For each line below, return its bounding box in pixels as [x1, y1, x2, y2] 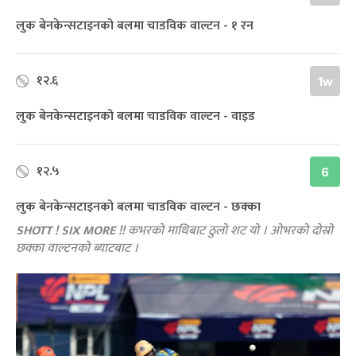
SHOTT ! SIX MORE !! [16, 220, 125, 242]
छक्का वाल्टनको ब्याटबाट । [16, 238, 138, 260]
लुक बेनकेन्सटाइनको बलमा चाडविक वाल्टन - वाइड [16, 106, 255, 128]
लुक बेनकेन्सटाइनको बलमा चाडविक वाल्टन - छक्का [16, 196, 261, 219]
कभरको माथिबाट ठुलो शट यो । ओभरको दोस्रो [125, 220, 333, 242]
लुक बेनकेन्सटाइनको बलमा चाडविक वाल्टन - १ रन [16, 15, 253, 37]
